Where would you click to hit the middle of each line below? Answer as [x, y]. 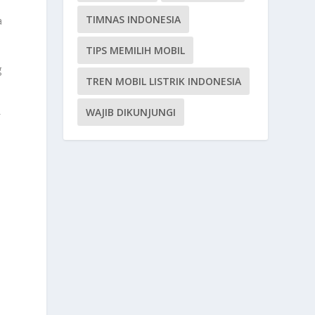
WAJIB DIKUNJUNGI [131, 112]
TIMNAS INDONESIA [134, 19]
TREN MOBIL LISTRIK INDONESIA [164, 81]
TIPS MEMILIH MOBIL [136, 50]
